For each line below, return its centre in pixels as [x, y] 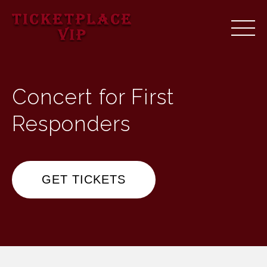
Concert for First [93, 97]
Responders [71, 124]
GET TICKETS [84, 179]
